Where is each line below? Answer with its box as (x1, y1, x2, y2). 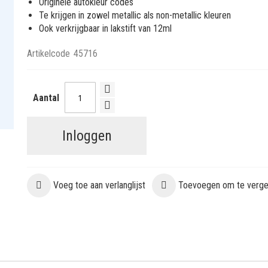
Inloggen (62, 127, 112, 144)
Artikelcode (27, 48, 71, 59)
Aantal (33, 92, 60, 103)
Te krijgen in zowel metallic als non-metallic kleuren (39, 10, 232, 21)
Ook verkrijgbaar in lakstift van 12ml (39, 23, 172, 34)
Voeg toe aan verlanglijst (53, 179, 146, 191)
